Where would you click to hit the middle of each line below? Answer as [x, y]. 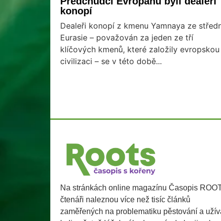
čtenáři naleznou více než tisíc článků [125, 199]
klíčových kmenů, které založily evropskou [140, 50]
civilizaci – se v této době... [111, 61]
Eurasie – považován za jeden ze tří [127, 38]
